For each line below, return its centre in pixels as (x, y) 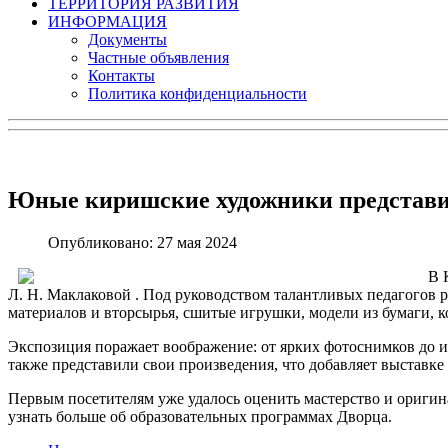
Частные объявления (158, 57)
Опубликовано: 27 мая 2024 (142, 242)
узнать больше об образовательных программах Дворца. (200, 416)
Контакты (121, 75)
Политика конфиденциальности (197, 93)
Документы (127, 39)
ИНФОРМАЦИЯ (107, 21)
